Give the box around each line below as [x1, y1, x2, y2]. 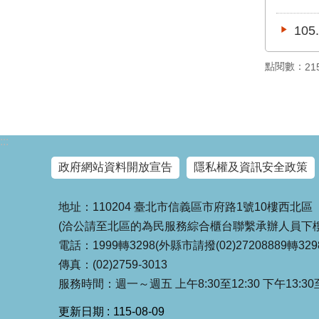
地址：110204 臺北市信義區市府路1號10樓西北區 [58, 201, 313, 214]
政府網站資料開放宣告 [58, 161, 172, 174]
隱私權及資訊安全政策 [194, 161, 308, 174]
